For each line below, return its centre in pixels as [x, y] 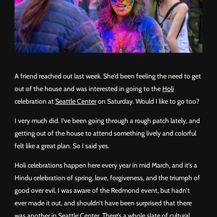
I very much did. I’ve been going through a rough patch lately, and [107, 120]
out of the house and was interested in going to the [88, 88]
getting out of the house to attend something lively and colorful [105, 133]
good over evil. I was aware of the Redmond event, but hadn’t [102, 190]
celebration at [35, 101]
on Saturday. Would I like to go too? [148, 101]
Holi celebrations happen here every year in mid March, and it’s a [106, 165]
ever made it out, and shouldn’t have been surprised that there [103, 203]
